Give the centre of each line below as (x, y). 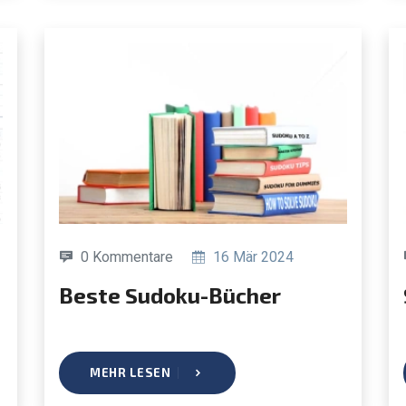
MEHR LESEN (130, 372)
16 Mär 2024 (251, 256)
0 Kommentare (127, 256)
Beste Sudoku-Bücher (177, 295)
